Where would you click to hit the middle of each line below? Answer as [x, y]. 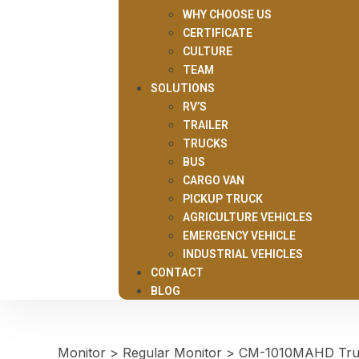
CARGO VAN [213, 180]
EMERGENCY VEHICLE [239, 236]
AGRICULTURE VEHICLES [247, 217]
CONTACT [177, 272]
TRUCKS [205, 143]
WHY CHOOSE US [227, 14]
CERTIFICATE [217, 33]
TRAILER [205, 125]
